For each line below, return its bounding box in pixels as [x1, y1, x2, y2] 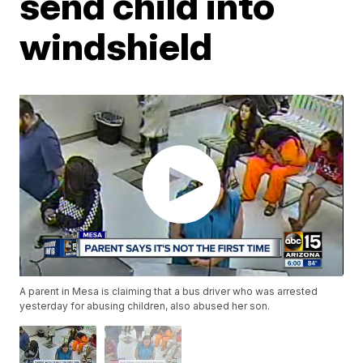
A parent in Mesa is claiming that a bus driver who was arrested [19, 285, 318, 298]
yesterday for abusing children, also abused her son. [19, 300, 271, 313]
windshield [19, 23, 213, 69]
